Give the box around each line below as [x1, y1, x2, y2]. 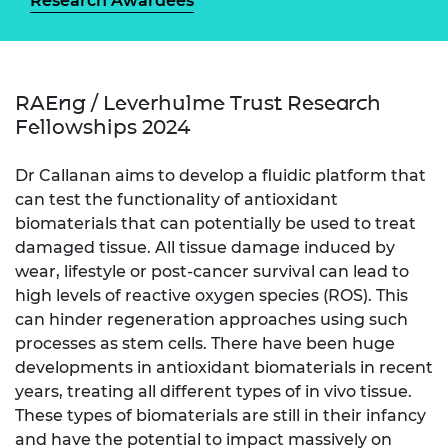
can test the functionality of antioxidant [15, 189, 338, 209]
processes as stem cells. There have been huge [15, 333, 395, 353]
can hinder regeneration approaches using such [15, 309, 408, 329]
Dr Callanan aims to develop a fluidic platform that [15, 165, 426, 185]
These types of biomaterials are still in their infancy [15, 405, 426, 425]
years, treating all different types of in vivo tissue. [15, 381, 412, 401]
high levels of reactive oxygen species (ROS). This [15, 285, 408, 305]
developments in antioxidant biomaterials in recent [15, 357, 433, 377]
